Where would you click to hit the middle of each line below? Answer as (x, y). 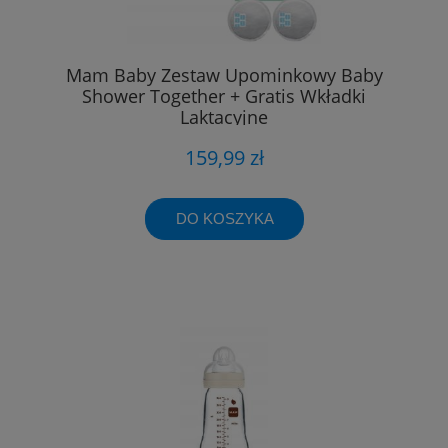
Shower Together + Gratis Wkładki (224, 96)
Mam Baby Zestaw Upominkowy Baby (224, 75)
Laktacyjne (224, 117)
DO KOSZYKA (224, 218)
